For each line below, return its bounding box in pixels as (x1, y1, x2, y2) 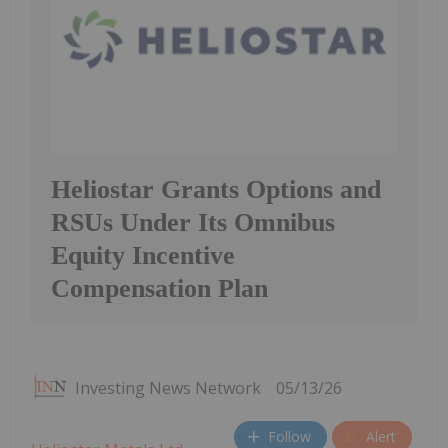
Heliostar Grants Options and (51, 174, 381, 204)
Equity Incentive (51, 240, 235, 270)
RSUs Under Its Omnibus (51, 207, 335, 237)
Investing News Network (75, 376, 261, 399)
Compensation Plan (51, 273, 268, 303)
